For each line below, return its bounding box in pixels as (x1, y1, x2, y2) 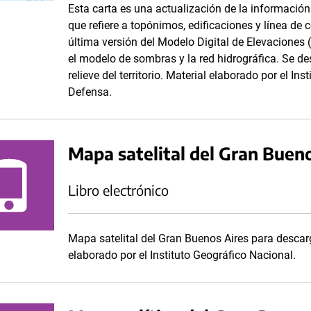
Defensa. (68, 85, 117, 99)
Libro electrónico (68, 181, 169, 199)
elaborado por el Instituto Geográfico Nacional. (68, 249, 296, 262)
